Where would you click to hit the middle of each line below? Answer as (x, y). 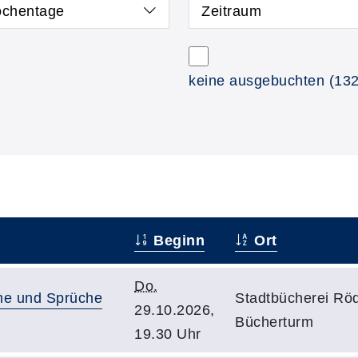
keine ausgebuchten (257, 81)
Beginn (177, 241)
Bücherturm (274, 322)
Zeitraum (231, 11)
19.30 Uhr (168, 334)
